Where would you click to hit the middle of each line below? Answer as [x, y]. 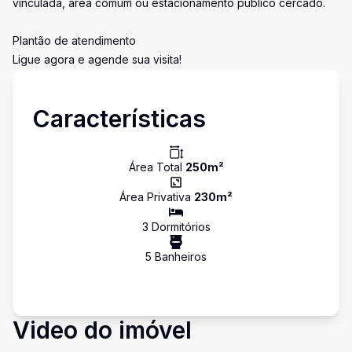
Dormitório [176, 227]
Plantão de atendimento [74, 40]
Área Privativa [157, 197]
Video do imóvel [102, 330]
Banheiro [176, 257]
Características [119, 119]
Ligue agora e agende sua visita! [97, 59]
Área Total [157, 167]
